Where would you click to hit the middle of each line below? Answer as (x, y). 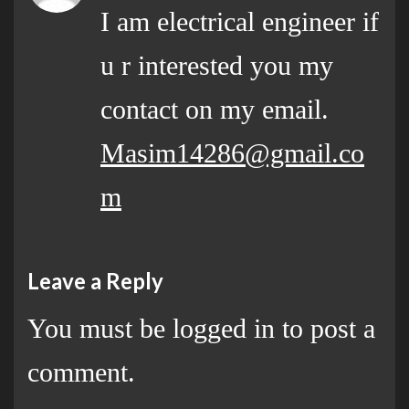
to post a (325, 328)
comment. (81, 372)
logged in (224, 328)
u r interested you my (217, 65)
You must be (100, 328)
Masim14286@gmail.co (232, 152)
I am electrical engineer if (240, 21)
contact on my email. (215, 109)
